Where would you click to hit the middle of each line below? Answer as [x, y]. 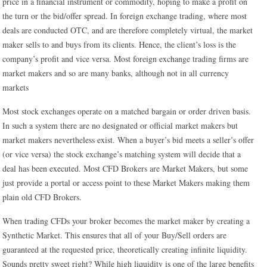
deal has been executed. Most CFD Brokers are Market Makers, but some [125, 168]
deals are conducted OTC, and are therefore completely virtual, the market [128, 30]
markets [16, 87]
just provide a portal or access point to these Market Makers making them [126, 183]
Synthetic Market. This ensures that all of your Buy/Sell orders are [115, 235]
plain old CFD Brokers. [42, 197]
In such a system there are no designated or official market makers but [120, 125]
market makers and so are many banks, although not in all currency [116, 73]
